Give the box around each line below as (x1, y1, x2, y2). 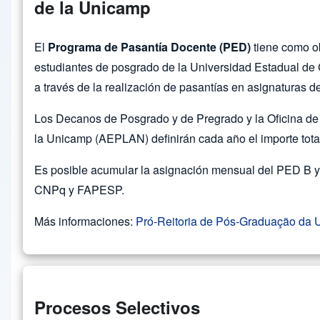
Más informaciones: (34, 213, 136, 230)
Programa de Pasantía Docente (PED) (48, 39, 251, 56)
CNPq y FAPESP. (34, 181, 124, 199)
